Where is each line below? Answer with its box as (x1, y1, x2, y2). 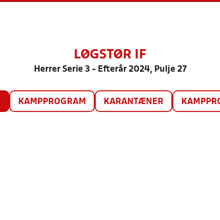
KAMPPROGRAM (18, 98, 86, 106)
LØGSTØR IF (74, 49, 146, 61)
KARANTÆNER (103, 98, 164, 106)
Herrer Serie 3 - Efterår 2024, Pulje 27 (33, 65, 187, 74)
